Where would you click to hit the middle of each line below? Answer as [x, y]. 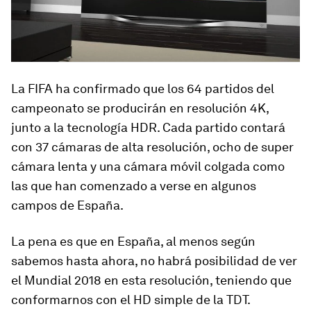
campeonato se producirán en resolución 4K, [140, 108]
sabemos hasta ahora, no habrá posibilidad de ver [154, 260]
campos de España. [67, 205]
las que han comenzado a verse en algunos [134, 185]
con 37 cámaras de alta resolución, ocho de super [152, 146]
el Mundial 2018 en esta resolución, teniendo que [151, 280]
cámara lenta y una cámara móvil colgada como [148, 166]
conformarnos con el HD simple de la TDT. [131, 299]
